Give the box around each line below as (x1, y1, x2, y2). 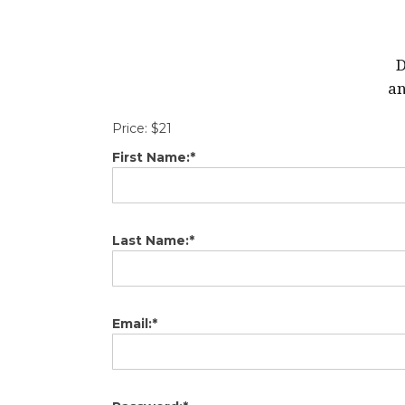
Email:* (112, 315, 157, 332)
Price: (112, 119, 147, 137)
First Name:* (112, 148, 195, 165)
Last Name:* (112, 231, 194, 249)
